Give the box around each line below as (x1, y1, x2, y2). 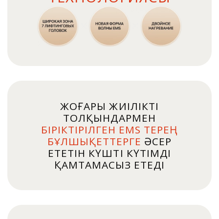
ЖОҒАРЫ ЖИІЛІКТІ (60, 99, 159, 113)
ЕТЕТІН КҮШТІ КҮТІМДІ (48, 146, 171, 160)
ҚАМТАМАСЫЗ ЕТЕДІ (54, 158, 165, 172)
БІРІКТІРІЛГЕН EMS (41, 123, 141, 137)
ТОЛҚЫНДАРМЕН (63, 111, 156, 125)
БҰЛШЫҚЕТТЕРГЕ (47, 134, 142, 149)
